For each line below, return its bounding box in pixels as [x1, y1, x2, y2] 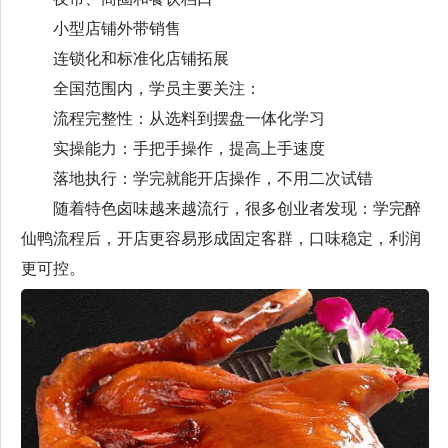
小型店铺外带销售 [21, 20, 181, 38]
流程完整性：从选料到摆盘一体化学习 [21, 110, 325, 128]
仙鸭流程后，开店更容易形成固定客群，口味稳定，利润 [21, 230, 421, 248]
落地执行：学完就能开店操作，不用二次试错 [21, 170, 373, 188]
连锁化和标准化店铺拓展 [21, 50, 229, 68]
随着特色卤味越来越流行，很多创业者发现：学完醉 [21, 200, 421, 218]
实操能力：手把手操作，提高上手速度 [21, 140, 325, 158]
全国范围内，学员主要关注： [21, 80, 261, 98]
